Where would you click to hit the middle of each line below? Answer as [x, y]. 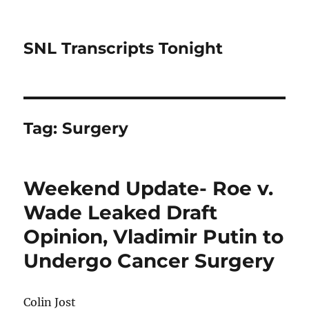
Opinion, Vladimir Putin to [154, 237]
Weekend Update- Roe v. [149, 188]
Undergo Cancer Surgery [149, 261]
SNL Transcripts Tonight [123, 48]
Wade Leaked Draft [121, 212]
